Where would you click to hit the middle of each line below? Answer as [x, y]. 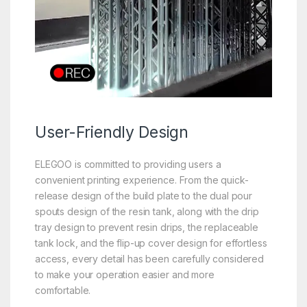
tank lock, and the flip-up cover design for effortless [151, 243]
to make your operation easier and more [124, 275]
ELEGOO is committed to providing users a [128, 164]
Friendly [106, 133]
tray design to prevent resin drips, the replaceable [146, 228]
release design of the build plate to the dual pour [143, 196]
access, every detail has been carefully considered [149, 259]
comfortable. [63, 291]
